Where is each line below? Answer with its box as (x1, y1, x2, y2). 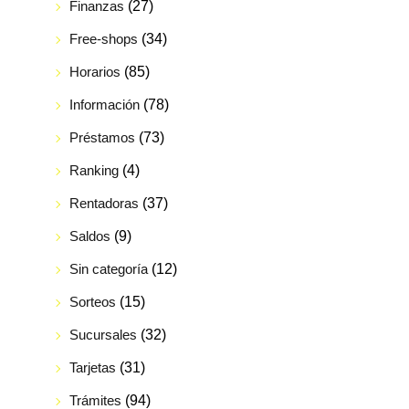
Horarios (68, 63, 121, 79)
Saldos (68, 227, 110, 244)
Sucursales (68, 326, 137, 342)
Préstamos (68, 129, 135, 145)
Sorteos (68, 293, 116, 309)
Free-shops (68, 30, 138, 47)
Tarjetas (68, 359, 116, 375)
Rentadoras (68, 194, 139, 211)
